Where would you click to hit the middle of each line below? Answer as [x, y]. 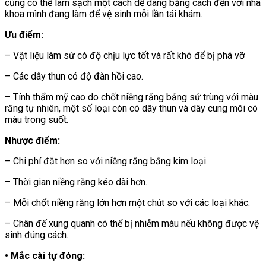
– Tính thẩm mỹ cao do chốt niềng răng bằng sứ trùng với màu [132, 97]
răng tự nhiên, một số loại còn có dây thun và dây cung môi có [131, 108]
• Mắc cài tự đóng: [45, 255]
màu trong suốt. [37, 119]
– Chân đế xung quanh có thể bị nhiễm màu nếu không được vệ [132, 223]
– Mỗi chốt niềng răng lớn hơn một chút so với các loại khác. [127, 202]
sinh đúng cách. [37, 235]
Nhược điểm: [32, 140]
